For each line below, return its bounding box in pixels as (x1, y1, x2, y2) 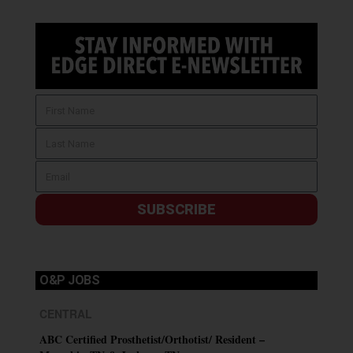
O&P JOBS (39, 273, 99, 288)
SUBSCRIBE (137, 201, 216, 218)
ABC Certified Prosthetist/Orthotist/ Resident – (39, 331, 265, 348)
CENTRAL (39, 306, 92, 322)
